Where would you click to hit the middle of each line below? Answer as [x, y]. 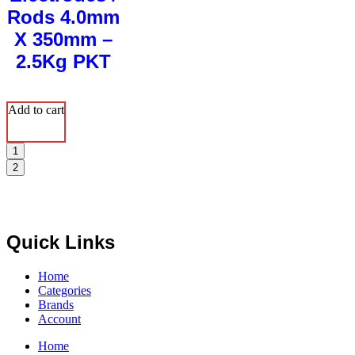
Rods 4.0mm [63, 17]
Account [59, 319]
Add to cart [36, 109]
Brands [56, 304]
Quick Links [61, 242]
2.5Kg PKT [63, 62]
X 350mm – [63, 40]
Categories [65, 290]
